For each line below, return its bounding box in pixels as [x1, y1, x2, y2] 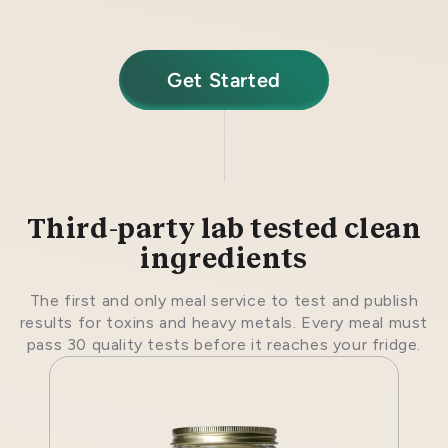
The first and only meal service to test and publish [29, 291, 419, 310]
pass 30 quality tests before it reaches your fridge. [26, 335, 422, 354]
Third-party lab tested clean [26, 213, 422, 244]
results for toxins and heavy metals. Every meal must [19, 313, 429, 332]
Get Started [167, 68, 281, 92]
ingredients [140, 243, 308, 274]
